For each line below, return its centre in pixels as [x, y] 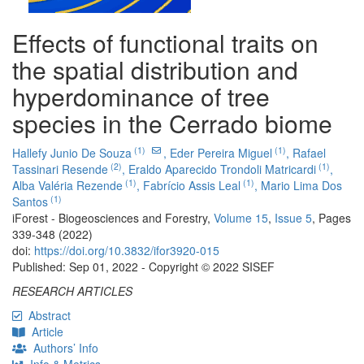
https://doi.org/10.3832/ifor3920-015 [127, 251]
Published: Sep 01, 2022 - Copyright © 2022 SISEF [143, 267]
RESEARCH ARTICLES [72, 291]
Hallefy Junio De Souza [72, 153]
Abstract [50, 316]
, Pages [331, 218]
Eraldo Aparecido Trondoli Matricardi [222, 169]
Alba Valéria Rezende [67, 186]
